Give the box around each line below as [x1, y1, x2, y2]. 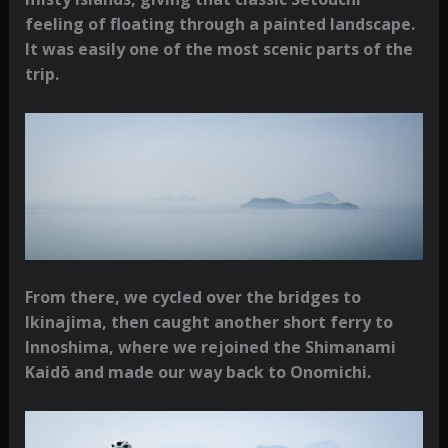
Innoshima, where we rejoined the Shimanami [24, 335, 396, 358]
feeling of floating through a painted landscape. [24, 13, 415, 36]
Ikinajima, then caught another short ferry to [24, 310, 393, 333]
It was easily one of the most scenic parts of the [24, 38, 413, 61]
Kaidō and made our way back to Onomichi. [24, 360, 371, 383]
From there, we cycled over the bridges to [24, 285, 361, 308]
